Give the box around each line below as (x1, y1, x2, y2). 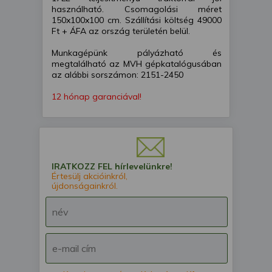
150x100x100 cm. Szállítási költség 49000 (52, 15, 222, 26)
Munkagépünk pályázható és (52, 47, 222, 59)
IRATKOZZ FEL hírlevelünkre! (52, 161, 172, 172)
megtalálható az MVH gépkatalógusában (52, 58, 222, 70)
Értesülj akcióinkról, (52, 171, 127, 182)
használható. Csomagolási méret (52, 4, 222, 15)
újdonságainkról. (52, 180, 118, 192)
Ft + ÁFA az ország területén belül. (52, 25, 190, 37)
